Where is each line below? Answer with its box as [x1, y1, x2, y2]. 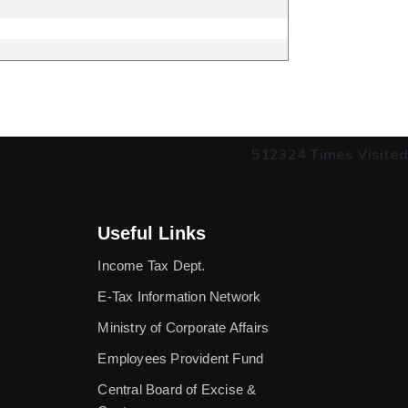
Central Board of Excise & [97, 382, 257, 398]
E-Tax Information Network [97, 289, 261, 305]
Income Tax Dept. [97, 258, 206, 274]
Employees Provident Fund [97, 351, 264, 367]
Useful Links [97, 223, 207, 244]
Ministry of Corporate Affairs [97, 320, 270, 336]
